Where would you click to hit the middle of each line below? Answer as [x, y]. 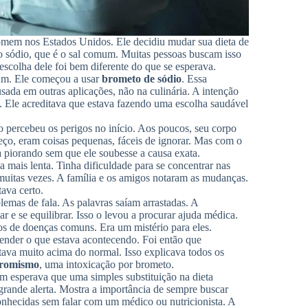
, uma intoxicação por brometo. [107, 265]
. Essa [194, 79]
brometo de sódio [142, 79]
